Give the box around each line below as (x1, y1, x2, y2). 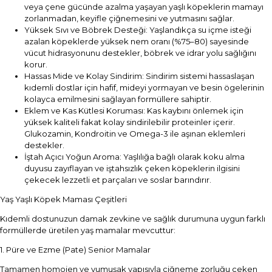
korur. (24, 59, 47, 69)
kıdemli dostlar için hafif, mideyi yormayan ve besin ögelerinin (24, 83, 264, 92)
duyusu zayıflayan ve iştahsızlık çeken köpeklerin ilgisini (24, 163, 240, 173)
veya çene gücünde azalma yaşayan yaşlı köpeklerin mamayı (24, 2, 263, 12)
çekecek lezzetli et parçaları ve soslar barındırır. (24, 175, 211, 185)
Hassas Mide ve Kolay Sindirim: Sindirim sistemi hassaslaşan (24, 71, 254, 81)
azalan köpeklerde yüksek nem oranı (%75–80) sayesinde (24, 36, 249, 46)
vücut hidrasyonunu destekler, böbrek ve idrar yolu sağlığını (24, 48, 256, 58)
